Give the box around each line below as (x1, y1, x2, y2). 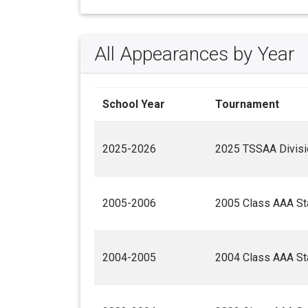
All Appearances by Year (94, 43, 295, 66)
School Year (102, 98, 165, 111)
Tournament (215, 98, 279, 111)
